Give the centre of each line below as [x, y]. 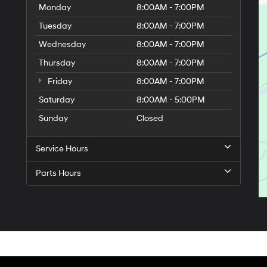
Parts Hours [58, 173]
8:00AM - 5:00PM [171, 100]
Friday [59, 81]
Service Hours [62, 149]
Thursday [57, 63]
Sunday [53, 118]
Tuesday [55, 26]
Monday [55, 7]
